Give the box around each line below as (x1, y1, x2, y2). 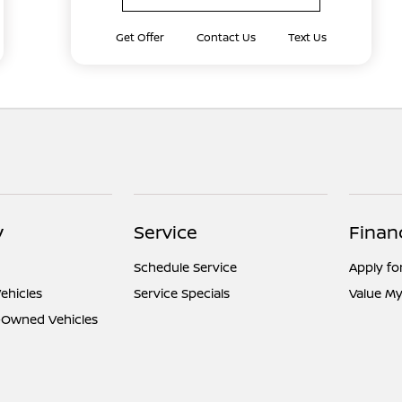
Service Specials (134, 284, 231, 301)
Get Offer (116, 30, 165, 45)
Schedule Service (134, 258, 238, 275)
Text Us (287, 30, 327, 45)
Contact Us (196, 30, 256, 45)
